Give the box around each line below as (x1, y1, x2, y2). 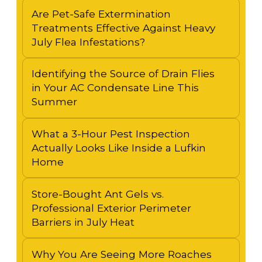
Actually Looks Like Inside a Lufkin (31, 142, 206, 154)
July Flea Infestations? (31, 35, 145, 48)
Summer (31, 95, 77, 108)
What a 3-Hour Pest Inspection (31, 127, 190, 140)
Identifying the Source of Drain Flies (31, 67, 215, 80)
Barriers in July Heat (31, 215, 135, 228)
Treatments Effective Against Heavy (31, 21, 215, 34)
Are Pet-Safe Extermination (31, 7, 171, 20)
